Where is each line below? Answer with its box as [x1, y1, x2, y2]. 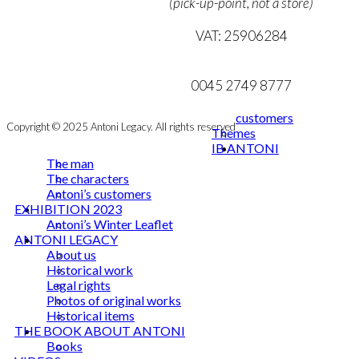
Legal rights [46, 276, 111, 292]
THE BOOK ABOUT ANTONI [14, 322, 185, 338]
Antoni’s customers [46, 185, 151, 201]
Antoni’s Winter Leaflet [46, 216, 173, 232]
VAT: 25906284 [195, 26, 288, 44]
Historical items [46, 307, 135, 323]
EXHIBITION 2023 [14, 200, 122, 216]
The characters [46, 170, 129, 186]
